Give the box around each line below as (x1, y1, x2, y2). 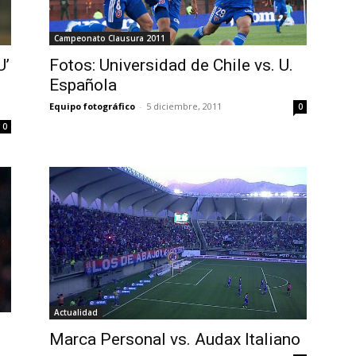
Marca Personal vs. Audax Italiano (49, 330, 300, 350)
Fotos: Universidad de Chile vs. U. (49, 55, 293, 75)
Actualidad (54, 307, 98, 319)
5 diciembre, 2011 (146, 99, 222, 112)
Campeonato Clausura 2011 (54, 32, 165, 44)
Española (49, 75, 117, 95)
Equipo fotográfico (49, 99, 135, 112)
